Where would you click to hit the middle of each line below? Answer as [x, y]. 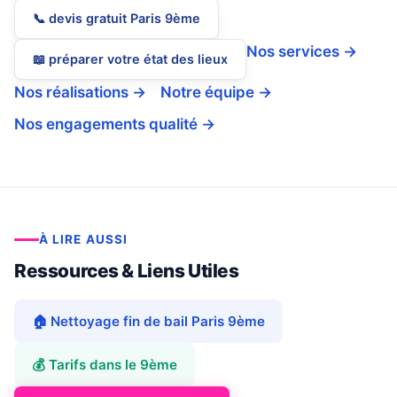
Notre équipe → [216, 93]
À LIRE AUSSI [84, 240]
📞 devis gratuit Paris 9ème [117, 19]
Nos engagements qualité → [115, 125]
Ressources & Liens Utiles [127, 271]
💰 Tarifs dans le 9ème [105, 365]
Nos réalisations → [80, 93]
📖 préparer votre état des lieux [130, 59]
